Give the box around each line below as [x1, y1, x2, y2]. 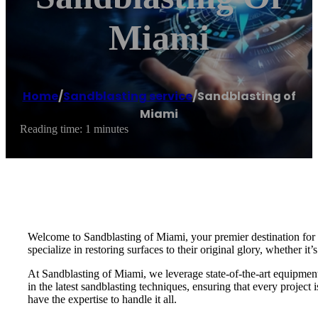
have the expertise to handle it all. [28, 292, 177, 305]
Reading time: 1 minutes [20, 123, 128, 136]
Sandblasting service [62, 88, 192, 105]
